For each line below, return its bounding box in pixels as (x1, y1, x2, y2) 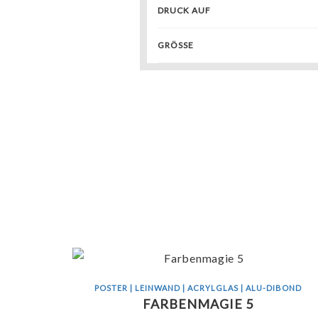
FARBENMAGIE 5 (143, 296, 254, 312)
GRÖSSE (158, 40, 188, 51)
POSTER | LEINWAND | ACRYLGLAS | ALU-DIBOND (94, 283, 302, 293)
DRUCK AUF (158, 5, 211, 16)
